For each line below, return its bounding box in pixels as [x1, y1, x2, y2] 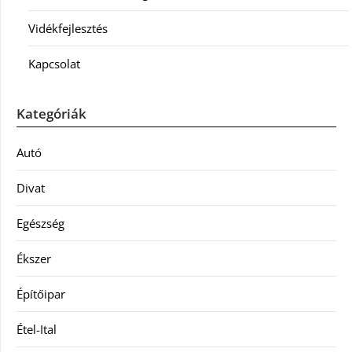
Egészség [16, 215, 64, 232]
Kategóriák [16, 104, 86, 123]
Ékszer [16, 251, 51, 267]
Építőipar [16, 286, 65, 302]
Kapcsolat [28, 56, 80, 72]
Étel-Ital [16, 321, 57, 338]
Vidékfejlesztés [28, 20, 108, 37]
